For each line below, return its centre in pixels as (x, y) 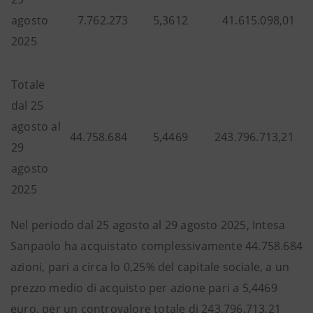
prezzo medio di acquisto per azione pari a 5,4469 (144, 288)
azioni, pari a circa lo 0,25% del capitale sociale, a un (150, 267)
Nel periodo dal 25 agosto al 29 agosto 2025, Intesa (148, 225)
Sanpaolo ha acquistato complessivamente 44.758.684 (157, 246)
